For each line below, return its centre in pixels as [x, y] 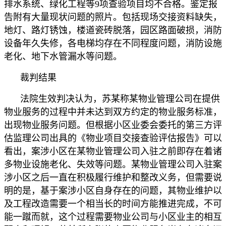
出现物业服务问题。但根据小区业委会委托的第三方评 [113, 125]
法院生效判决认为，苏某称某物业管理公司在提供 [120, 99]
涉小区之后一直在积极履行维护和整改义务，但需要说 [113, 177]
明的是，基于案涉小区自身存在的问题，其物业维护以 [113, 190]
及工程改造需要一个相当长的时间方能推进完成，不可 [113, 204]
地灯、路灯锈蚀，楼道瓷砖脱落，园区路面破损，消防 [113, 30]
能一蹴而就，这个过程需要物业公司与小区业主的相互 [113, 217]
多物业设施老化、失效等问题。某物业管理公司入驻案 [113, 164]
